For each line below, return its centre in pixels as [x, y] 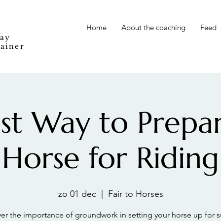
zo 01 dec [77, 194]
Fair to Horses [135, 194]
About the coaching [153, 27]
